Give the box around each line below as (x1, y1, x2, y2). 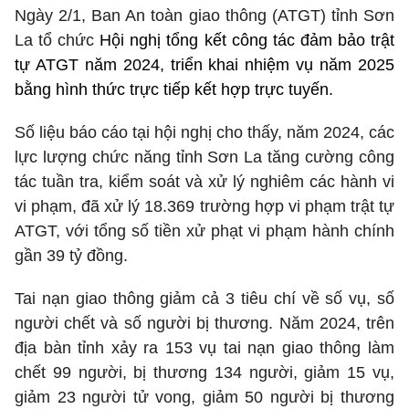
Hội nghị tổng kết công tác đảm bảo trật (100, 31, 395, 50)
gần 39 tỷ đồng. (15, 246, 128, 266)
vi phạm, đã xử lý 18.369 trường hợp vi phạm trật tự (15, 197, 394, 216)
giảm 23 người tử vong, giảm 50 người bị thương (15, 388, 394, 407)
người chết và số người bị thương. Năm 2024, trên (15, 314, 394, 333)
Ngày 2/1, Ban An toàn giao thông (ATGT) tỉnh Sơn (15, 6, 394, 26)
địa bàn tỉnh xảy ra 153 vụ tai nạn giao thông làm (15, 339, 394, 358)
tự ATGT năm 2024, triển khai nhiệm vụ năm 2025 (15, 56, 394, 75)
